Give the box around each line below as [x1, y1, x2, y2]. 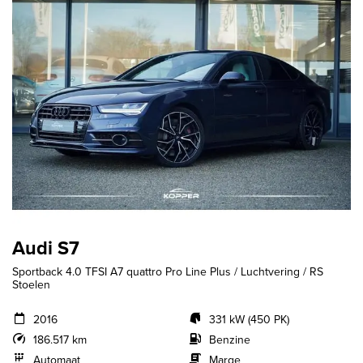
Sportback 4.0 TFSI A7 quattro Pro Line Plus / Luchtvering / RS [12, 263, 323, 281]
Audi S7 [12, 234, 79, 263]
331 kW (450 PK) [208, 311, 289, 329]
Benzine [208, 331, 250, 349]
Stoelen [12, 276, 50, 294]
